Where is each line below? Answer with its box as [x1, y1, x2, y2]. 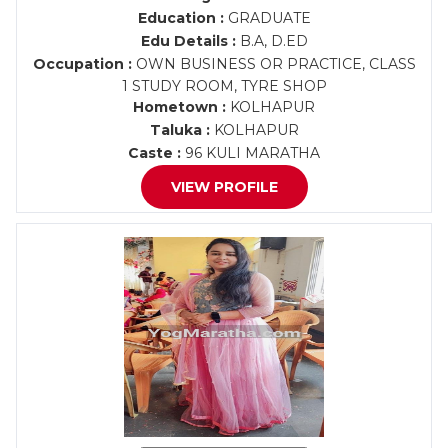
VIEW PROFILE [170, 178, 278, 196]
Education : [137, 9, 224, 27]
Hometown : [133, 98, 226, 116]
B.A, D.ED [235, 32, 308, 50]
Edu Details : [140, 32, 236, 50]
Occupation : [32, 55, 132, 73]
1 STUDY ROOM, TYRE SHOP [121, 77, 327, 95]
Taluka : [149, 121, 210, 139]
